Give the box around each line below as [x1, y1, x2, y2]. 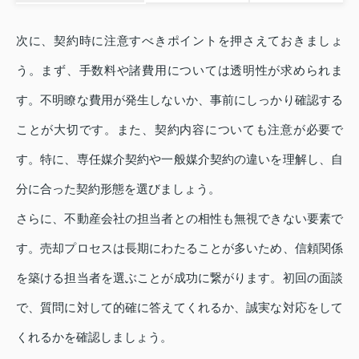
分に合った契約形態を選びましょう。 [16, 181, 220, 196]
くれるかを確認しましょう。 [16, 329, 172, 344]
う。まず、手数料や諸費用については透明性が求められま [16, 63, 343, 77]
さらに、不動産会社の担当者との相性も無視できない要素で [16, 211, 343, 225]
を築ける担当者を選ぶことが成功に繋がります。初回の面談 [16, 270, 343, 284]
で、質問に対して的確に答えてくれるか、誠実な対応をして [16, 300, 343, 314]
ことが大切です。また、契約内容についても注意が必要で [16, 122, 343, 136]
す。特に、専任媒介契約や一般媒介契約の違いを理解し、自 [16, 151, 343, 166]
